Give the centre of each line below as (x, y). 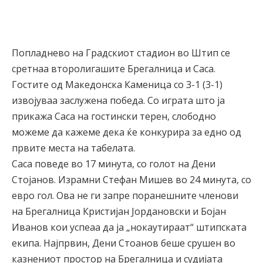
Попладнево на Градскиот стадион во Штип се (121, 53)
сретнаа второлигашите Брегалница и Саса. (114, 68)
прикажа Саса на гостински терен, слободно (114, 116)
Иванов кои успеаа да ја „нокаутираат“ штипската (129, 227)
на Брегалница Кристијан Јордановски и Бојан (119, 211)
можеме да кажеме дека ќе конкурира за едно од (127, 132)
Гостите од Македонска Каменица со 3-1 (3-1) (117, 84)
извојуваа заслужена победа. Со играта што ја (118, 100)
